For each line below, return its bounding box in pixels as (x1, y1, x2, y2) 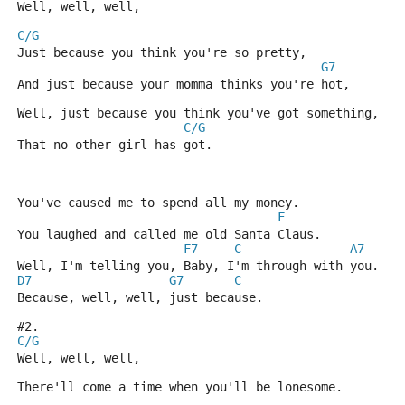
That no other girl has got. (17, 137, 212, 152)
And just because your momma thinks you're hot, (17, 77, 350, 91)
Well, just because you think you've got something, (17, 106, 379, 120)
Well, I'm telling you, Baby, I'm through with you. (17, 259, 379, 273)
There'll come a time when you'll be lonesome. (17, 380, 343, 394)
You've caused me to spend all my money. (17, 195, 299, 210)
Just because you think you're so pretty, (17, 45, 306, 60)
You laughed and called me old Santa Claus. (17, 227, 321, 241)
